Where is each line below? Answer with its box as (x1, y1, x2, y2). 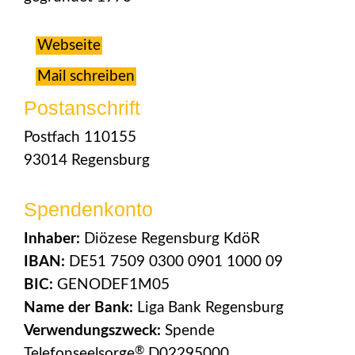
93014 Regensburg (24, 153, 150, 168)
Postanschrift (24, 97, 140, 119)
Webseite (37, 38, 101, 53)
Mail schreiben (37, 69, 135, 84)
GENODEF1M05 (53, 277, 170, 292)
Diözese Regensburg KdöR (80, 231, 260, 246)
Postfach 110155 (24, 130, 136, 145)
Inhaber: (24, 231, 80, 246)
